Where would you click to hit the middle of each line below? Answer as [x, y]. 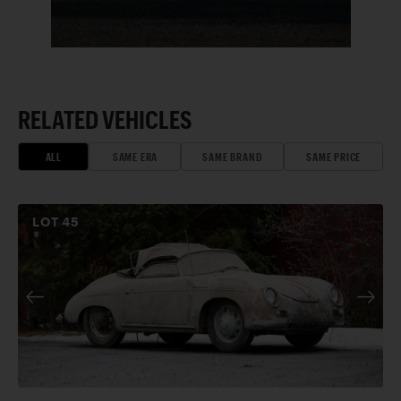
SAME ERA [135, 156]
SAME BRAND [233, 156]
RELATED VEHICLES [105, 119]
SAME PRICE [334, 156]
